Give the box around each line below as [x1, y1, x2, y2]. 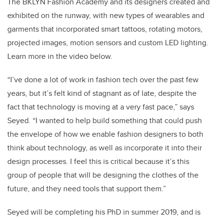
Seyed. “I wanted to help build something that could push [7, 114, 202, 126]
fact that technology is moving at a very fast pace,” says [7, 101, 194, 112]
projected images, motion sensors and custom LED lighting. [7, 36, 208, 48]
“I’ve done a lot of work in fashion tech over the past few [7, 73, 199, 85]
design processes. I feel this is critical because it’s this [7, 155, 189, 167]
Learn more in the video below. [7, 50, 112, 62]
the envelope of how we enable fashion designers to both [7, 128, 203, 140]
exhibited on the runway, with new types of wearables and [7, 9, 204, 21]
